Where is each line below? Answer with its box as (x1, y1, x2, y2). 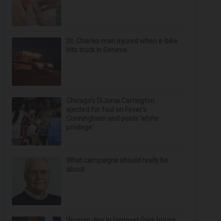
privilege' (66, 123, 94, 131)
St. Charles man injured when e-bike (66, 37, 178, 45)
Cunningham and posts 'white (66, 114, 159, 122)
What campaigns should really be (66, 156, 169, 164)
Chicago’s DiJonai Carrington (66, 97, 155, 105)
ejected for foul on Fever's (66, 106, 147, 113)
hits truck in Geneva (66, 46, 127, 54)
